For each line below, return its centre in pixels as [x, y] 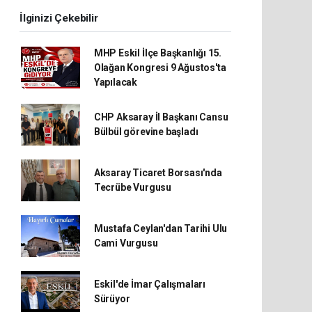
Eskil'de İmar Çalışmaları [150, 284]
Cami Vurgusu [126, 243]
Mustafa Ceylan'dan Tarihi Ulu [161, 228]
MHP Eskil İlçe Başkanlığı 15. [158, 53]
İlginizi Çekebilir [59, 18]
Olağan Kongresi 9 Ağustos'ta [160, 67]
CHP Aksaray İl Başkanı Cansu [161, 117]
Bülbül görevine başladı [146, 131]
